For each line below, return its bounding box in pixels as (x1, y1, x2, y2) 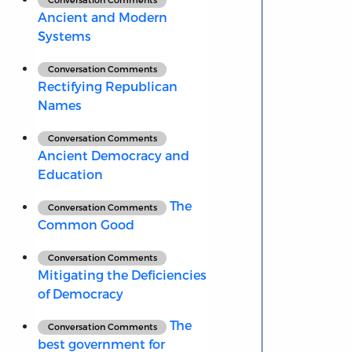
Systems (37, 28, 91, 44)
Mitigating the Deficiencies (37, 267, 207, 283)
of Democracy (37, 286, 123, 302)
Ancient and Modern (37, 9, 167, 25)
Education (37, 167, 103, 182)
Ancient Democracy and (37, 148, 189, 163)
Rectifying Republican (37, 79, 178, 94)
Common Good (37, 217, 134, 233)
